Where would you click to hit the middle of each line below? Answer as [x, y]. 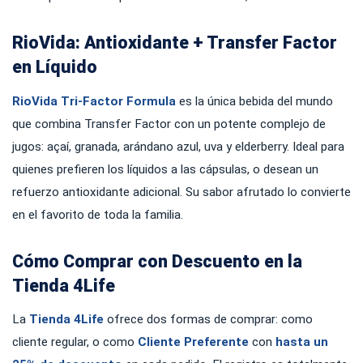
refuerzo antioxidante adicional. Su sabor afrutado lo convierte [181, 192]
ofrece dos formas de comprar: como [208, 320]
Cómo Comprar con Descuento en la [157, 261]
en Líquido [55, 67]
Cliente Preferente [193, 342]
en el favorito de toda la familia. [98, 214]
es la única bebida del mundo [254, 101]
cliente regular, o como [75, 342]
